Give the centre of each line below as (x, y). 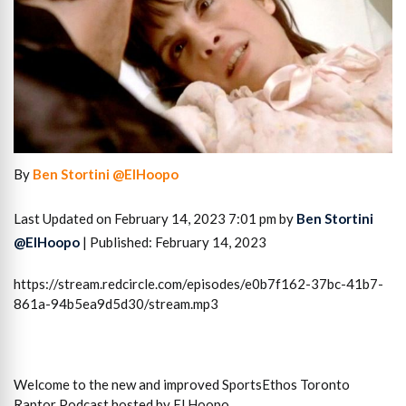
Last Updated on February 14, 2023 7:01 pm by (155, 218)
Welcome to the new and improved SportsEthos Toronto (182, 385)
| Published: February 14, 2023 (173, 242)
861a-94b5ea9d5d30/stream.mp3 (116, 304)
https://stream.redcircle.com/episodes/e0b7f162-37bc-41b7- (198, 284)
